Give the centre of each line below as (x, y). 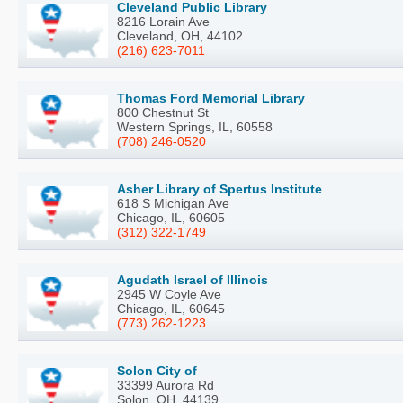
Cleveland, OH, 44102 (180, 36)
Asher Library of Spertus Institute (219, 189)
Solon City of (157, 371)
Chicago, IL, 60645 (171, 309)
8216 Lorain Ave (163, 22)
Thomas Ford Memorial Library (211, 99)
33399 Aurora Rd (166, 385)
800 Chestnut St (163, 113)
